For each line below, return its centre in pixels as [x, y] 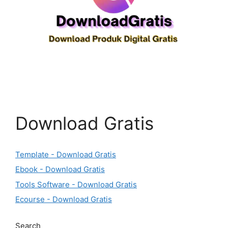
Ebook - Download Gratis [60, 169]
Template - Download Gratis [66, 154]
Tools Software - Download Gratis [76, 184]
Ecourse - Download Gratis [64, 199]
